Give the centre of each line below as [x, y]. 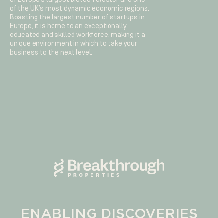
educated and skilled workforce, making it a [77, 34]
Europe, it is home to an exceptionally [68, 26]
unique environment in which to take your [73, 43]
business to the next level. [51, 52]
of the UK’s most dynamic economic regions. [80, 8]
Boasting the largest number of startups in [77, 17]
